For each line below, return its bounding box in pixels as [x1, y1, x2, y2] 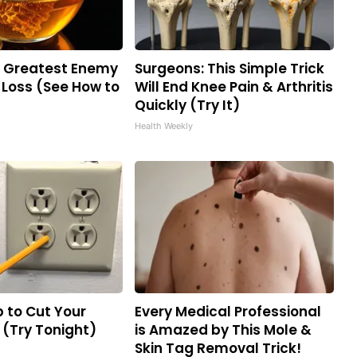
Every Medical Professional [135, 302, 321, 322]
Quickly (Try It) [135, 96, 240, 116]
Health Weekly [135, 120, 193, 132]
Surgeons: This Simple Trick [135, 59, 324, 79]
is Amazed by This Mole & [135, 320, 312, 340]
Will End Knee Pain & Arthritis [135, 77, 333, 97]
